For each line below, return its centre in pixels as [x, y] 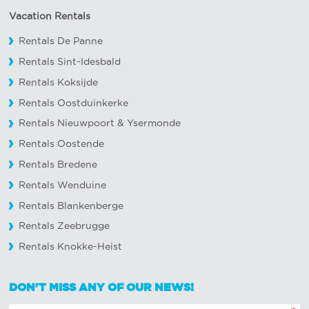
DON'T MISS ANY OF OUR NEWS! [102, 287]
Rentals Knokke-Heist [71, 247]
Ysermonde [154, 123]
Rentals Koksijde [59, 82]
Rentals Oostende [62, 144]
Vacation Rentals [50, 16]
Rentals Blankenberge [71, 206]
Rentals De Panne [61, 41]
